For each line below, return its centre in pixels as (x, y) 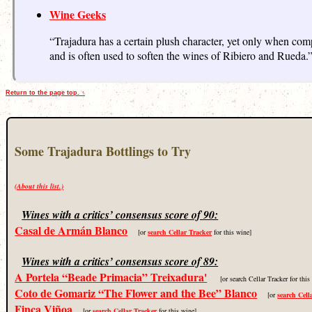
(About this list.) (39, 186)
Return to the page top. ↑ (45, 92)
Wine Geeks (78, 14)
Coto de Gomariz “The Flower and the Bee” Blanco (136, 292)
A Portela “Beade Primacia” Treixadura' (111, 276)
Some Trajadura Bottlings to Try (103, 151)
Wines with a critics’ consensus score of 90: (120, 214)
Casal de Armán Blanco (71, 230)
